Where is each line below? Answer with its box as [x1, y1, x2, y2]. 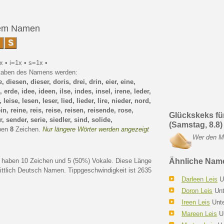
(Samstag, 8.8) [169, 120, 222, 129]
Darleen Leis [181, 175, 217, 183]
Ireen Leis [181, 198, 210, 206]
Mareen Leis [181, 210, 217, 217]
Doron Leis [181, 187, 212, 194]
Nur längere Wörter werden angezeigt [42, 125, 149, 133]
